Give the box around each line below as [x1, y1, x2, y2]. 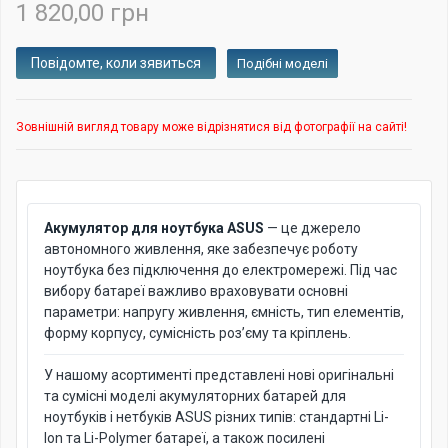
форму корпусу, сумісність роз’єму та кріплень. [44, 325, 351, 341]
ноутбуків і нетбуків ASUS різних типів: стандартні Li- [44, 409, 389, 425]
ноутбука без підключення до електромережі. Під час [44, 262, 397, 278]
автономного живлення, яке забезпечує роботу [44, 241, 358, 257]
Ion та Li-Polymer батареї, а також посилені [44, 430, 325, 446]
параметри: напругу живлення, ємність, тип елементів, [44, 304, 404, 320]
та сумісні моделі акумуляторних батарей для [44, 388, 346, 404]
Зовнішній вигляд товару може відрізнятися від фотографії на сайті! [16, 120, 407, 134]
